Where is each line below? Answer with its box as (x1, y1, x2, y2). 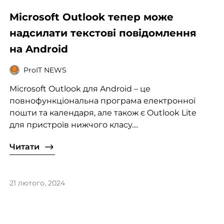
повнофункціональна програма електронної (9, 96, 195, 106)
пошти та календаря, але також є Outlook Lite (9, 108, 196, 118)
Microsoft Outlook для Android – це (9, 84, 150, 94)
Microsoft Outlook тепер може (9, 11, 173, 23)
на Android (9, 43, 68, 55)
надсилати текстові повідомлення (9, 27, 196, 39)
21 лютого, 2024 (9, 178, 65, 188)
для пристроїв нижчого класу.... (9, 120, 138, 130)
